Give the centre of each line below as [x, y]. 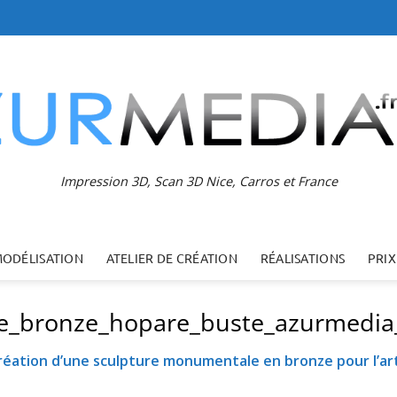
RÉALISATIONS [303, 258]
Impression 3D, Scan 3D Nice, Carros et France [198, 181]
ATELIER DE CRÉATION [172, 258]
